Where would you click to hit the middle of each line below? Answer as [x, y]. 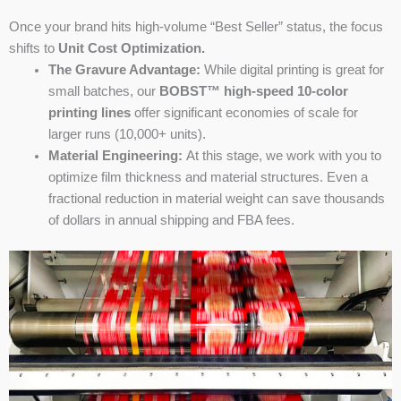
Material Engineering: [115, 155]
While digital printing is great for [292, 69]
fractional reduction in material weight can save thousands [216, 198]
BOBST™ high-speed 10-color [253, 91]
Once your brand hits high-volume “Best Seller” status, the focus [196, 26]
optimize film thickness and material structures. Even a [208, 177]
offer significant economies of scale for [244, 112]
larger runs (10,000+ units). [127, 134]
